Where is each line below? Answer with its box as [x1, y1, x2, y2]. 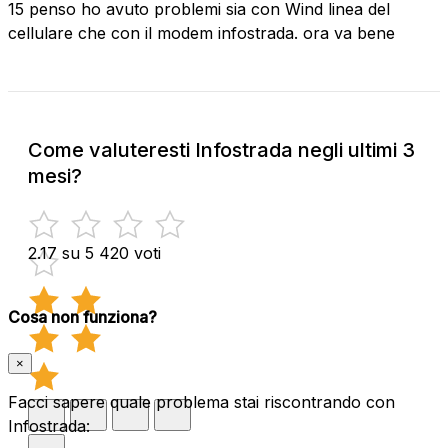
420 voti [99, 242, 161, 263]
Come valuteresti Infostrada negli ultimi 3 [28, 137, 415, 162]
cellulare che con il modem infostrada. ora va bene [8, 22, 395, 43]
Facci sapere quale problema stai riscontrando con [8, 392, 395, 413]
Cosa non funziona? [8, 306, 157, 327]
